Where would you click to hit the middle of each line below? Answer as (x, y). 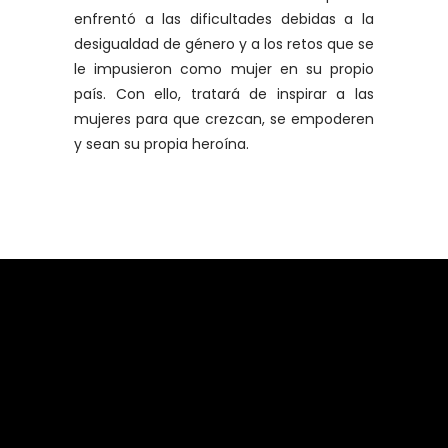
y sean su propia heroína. (161, 143)
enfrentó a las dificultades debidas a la (224, 18)
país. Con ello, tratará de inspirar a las (224, 93)
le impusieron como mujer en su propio (224, 68)
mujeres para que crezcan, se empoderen (224, 118)
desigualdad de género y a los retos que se (224, 43)
